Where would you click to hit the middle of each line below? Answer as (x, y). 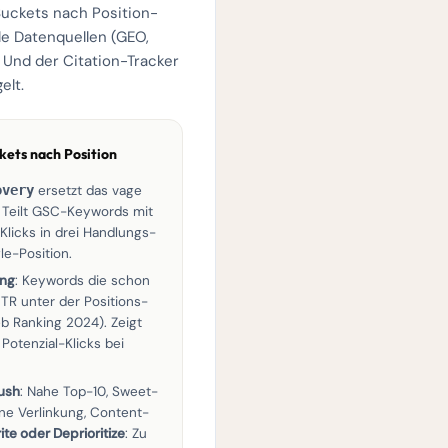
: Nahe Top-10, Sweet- (89, 391)
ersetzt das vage (88, 190)
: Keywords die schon (82, 280)
